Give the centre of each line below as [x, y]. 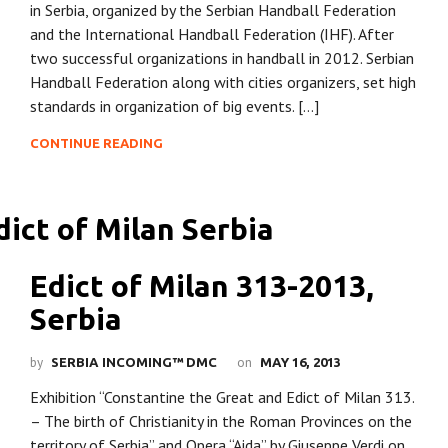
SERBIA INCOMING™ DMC [134, 361]
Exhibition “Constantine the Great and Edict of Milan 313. [222, 396]
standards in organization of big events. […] [174, 106]
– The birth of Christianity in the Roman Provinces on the [221, 420]
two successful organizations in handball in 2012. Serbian [222, 58]
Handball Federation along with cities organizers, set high [223, 82]
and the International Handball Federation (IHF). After [212, 34]
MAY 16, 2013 [300, 361]
